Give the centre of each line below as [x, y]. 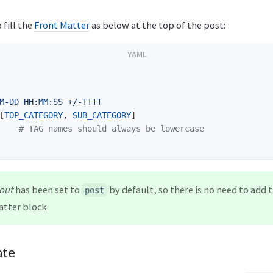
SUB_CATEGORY [102, 115]
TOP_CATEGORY [34, 115]
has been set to [48, 189]
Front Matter [62, 25]
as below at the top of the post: [158, 25]
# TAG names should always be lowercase [112, 129]
